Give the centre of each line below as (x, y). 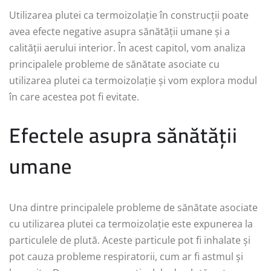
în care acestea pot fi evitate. (74, 97)
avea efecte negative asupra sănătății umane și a (119, 31)
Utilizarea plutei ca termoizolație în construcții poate (129, 15)
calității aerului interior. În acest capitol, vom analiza (127, 48)
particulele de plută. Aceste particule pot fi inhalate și (130, 240)
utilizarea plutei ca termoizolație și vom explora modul (133, 80)
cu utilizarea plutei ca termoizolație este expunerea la (131, 224)
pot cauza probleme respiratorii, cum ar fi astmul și (126, 256)
